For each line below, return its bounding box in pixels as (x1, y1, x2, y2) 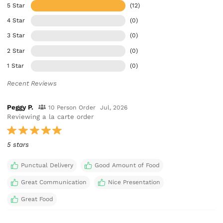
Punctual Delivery (20, 161, 73, 169)
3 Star (7, 32, 25, 39)
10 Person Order (48, 104, 96, 111)
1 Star (7, 62, 24, 70)
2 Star (7, 47, 25, 54)
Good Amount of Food (94, 161, 160, 169)
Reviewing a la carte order (7, 112, 94, 120)
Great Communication (20, 178, 87, 186)
